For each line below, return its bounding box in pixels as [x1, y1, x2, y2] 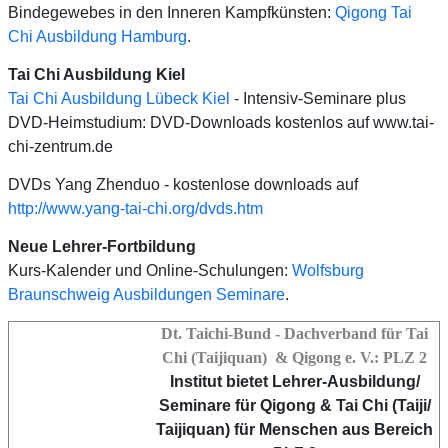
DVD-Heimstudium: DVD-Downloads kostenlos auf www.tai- [8, 113, 434, 131]
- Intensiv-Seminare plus [230, 89, 406, 107]
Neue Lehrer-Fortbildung [8, 237, 196, 255]
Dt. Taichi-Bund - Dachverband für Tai [161, 324, 428, 342]
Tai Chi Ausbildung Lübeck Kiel [8, 89, 230, 107]
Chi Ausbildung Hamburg [8, 27, 187, 45]
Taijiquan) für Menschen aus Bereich [156, 420, 433, 438]
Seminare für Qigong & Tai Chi [158, 396, 388, 414]
